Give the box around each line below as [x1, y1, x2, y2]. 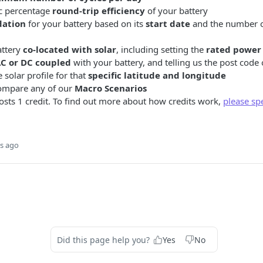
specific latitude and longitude [88, 69, 226, 81]
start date [146, 18, 190, 29]
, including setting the [116, 43, 206, 55]
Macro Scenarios [75, 82, 147, 94]
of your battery [145, 5, 208, 16]
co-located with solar [23, 43, 116, 55]
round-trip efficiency [52, 5, 145, 16]
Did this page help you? [56, 234, 150, 245]
